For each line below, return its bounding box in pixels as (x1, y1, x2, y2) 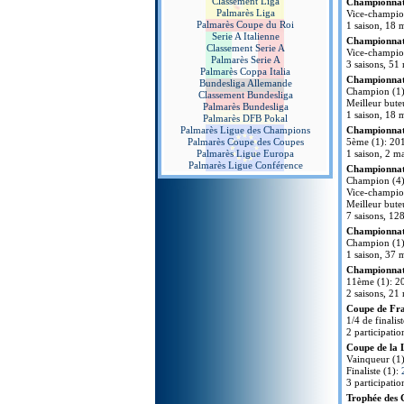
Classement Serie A (206, 42, 285, 53)
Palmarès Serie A (210, 54, 280, 65)
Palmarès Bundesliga (202, 101, 289, 112)
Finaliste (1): (346, 365, 401, 376)
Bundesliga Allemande (198, 78, 292, 88)
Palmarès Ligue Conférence (188, 160, 303, 170)
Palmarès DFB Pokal (203, 113, 288, 124)
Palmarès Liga (216, 7, 275, 18)
